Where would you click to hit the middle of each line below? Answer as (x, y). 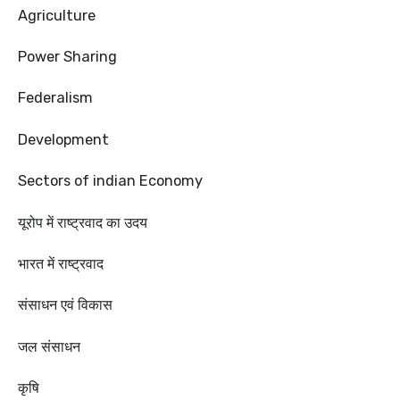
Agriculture (57, 15)
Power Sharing (67, 57)
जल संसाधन (49, 346)
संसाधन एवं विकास (65, 305)
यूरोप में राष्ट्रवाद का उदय (83, 222)
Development (63, 139)
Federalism (55, 98)
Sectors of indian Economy (110, 181)
